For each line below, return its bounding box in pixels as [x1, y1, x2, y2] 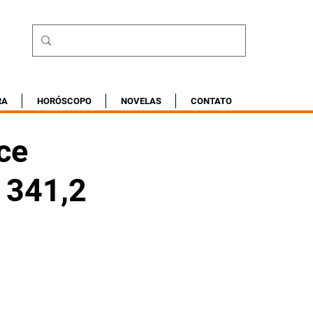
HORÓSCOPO [36, 96, 92, 106]
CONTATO [190, 96, 232, 106]
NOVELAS [120, 96, 161, 106]
